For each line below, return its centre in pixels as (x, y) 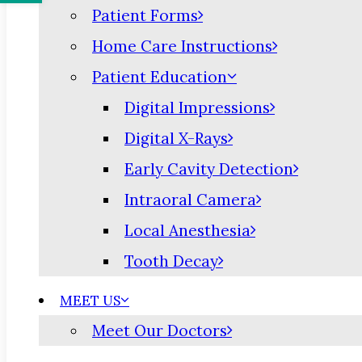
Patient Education (160, 77)
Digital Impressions (197, 107)
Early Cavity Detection (209, 169)
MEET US (90, 301)
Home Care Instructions (182, 46)
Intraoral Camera (190, 200)
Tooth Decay (171, 261)
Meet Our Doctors (160, 330)
